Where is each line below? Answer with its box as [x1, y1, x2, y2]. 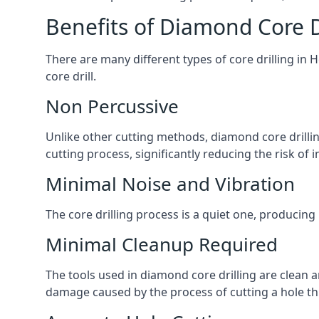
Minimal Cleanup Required [46, 231, 278, 257]
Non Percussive [46, 93, 179, 119]
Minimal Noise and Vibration [46, 171, 295, 197]
